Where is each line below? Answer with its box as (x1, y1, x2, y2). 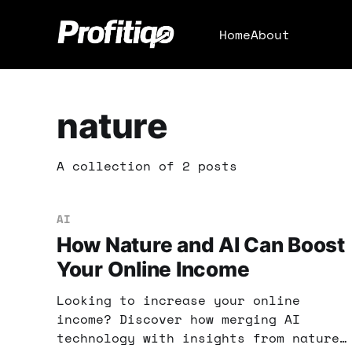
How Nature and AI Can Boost (57, 233, 345, 258)
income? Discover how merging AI (57, 310, 300, 329)
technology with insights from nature (57, 328, 339, 348)
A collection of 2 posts (57, 156, 237, 176)
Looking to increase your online (57, 291, 300, 310)
